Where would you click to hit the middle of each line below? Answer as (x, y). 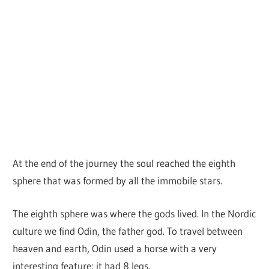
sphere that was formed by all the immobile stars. (118, 181)
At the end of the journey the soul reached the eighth (124, 163)
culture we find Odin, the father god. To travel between (128, 231)
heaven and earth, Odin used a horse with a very (115, 248)
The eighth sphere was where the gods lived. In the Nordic (134, 213)
